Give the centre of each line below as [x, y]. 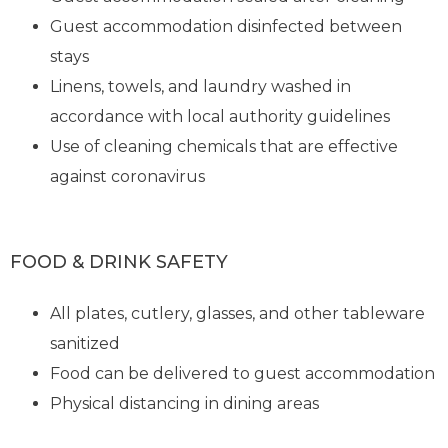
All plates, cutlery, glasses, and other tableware [238, 313]
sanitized [85, 343]
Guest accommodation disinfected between [226, 27]
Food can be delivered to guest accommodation [243, 373]
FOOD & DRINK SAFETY [119, 262]
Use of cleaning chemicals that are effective [224, 147]
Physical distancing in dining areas [185, 403]
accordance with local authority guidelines [220, 117]
